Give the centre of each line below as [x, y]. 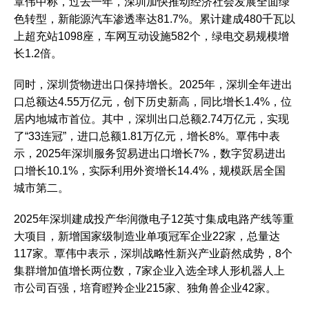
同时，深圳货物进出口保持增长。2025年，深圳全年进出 [153, 84]
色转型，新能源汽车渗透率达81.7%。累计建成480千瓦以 [154, 19]
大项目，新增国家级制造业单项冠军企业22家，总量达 [147, 236]
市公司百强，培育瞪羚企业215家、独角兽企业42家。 [145, 288]
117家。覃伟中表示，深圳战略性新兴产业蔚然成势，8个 [153, 253]
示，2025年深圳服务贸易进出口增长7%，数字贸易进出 [150, 153]
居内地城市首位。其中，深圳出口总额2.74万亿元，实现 [151, 119]
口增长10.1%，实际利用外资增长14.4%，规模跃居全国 [150, 171]
